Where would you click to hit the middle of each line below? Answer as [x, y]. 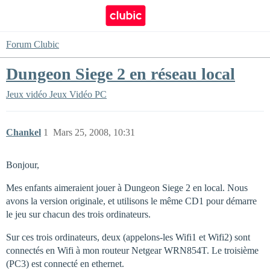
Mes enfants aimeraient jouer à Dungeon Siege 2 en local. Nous [127, 188]
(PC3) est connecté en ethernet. [65, 264]
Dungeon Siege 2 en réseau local [121, 74]
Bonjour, [23, 165]
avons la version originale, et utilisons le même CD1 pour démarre [131, 201]
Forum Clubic [33, 44]
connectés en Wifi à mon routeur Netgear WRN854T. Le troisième [132, 250]
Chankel [24, 132]
